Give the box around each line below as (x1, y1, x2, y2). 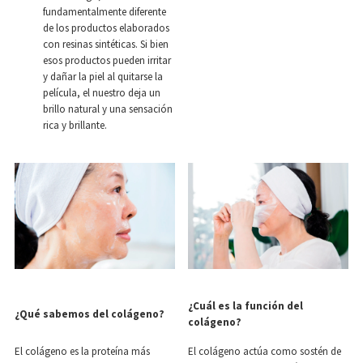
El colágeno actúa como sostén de (188, 344, 341, 358)
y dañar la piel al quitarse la (43, 70, 163, 83)
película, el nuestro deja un (43, 86, 160, 100)
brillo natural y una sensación (43, 102, 173, 116)
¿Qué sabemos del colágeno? (15, 307, 164, 321)
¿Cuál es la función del (188, 299, 303, 313)
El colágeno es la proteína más (15, 344, 150, 358)
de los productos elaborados (43, 21, 169, 35)
